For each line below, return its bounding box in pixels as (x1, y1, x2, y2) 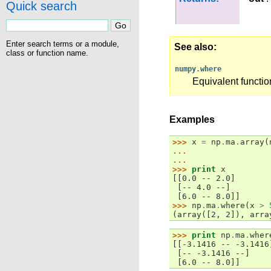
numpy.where (175, 65, 221, 73)
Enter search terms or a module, (6, 39, 119, 48)
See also (174, 42, 214, 52)
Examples (169, 114, 215, 125)
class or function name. (6, 48, 88, 57)
